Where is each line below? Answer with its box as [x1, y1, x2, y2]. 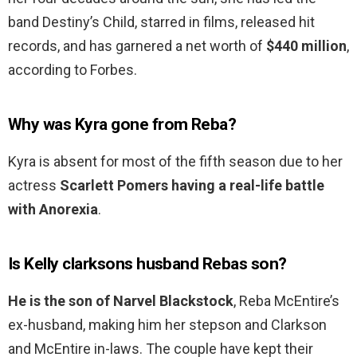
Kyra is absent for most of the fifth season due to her [8, 153, 343, 171]
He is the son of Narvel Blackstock [8, 292, 233, 310]
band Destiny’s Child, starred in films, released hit [8, 14, 315, 31]
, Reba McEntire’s [233, 292, 339, 310]
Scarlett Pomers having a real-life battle [60, 177, 324, 194]
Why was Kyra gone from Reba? [8, 115, 237, 135]
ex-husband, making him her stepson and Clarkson [8, 316, 327, 334]
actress [8, 177, 60, 194]
